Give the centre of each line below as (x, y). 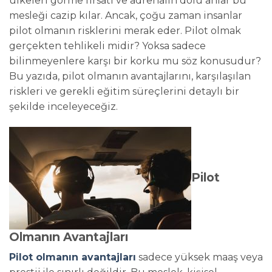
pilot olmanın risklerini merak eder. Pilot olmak (125, 30)
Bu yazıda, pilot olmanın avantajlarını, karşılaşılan (130, 76)
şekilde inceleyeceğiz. (63, 106)
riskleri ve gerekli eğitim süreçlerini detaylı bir (124, 91)
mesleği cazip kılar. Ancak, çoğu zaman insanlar (126, 15)
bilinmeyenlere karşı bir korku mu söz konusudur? (135, 61)
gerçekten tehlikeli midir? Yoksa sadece (107, 46)
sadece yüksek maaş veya (199, 257)
